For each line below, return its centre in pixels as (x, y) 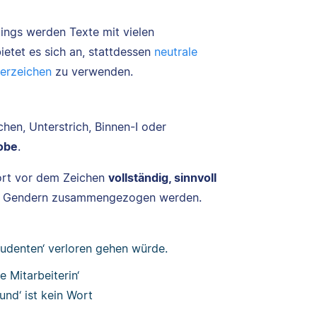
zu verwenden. (92, 72)
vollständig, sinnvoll (162, 178)
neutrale (176, 52)
